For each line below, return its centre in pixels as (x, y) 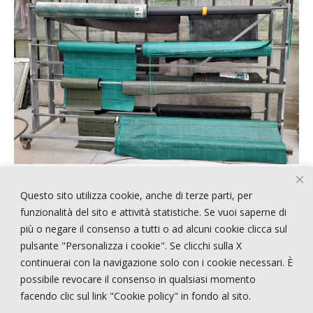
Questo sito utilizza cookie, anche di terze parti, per (136, 195)
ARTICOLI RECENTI (74, 209)
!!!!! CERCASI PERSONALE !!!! (98, 255)
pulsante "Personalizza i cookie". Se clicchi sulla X (131, 245)
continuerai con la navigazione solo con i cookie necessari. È (156, 262)
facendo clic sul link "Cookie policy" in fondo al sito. (136, 296)
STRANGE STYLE (74, 272)
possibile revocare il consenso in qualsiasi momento (138, 279)
